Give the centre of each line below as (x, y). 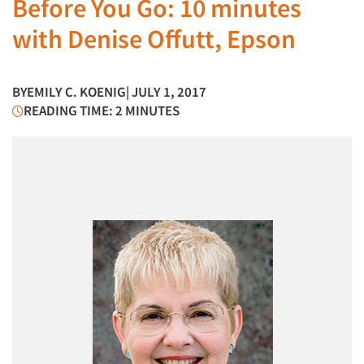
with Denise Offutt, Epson (154, 39)
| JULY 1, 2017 (166, 92)
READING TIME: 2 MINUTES (102, 110)
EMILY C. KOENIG (76, 92)
